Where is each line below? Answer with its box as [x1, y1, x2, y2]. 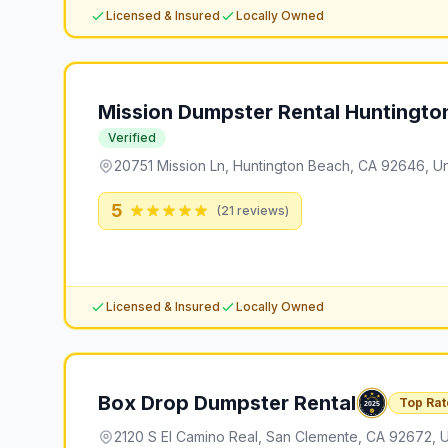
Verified [108, 130, 156, 145]
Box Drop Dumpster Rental [98, 391, 356, 415]
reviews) [234, 203, 289, 218]
